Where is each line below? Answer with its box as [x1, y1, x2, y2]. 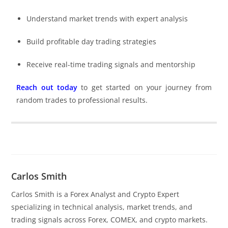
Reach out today [16, 82, 78, 92]
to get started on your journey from [77, 82, 212, 92]
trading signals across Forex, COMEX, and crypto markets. [11, 214, 208, 224]
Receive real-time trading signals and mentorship [26, 59, 196, 69]
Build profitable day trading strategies [26, 36, 157, 46]
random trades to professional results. [16, 95, 148, 105]
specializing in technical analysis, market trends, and [11, 202, 193, 212]
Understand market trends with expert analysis [26, 13, 188, 23]
